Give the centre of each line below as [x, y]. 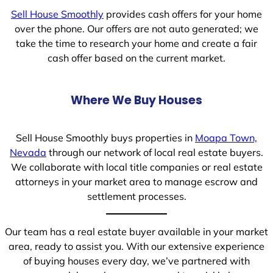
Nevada [28, 152]
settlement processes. [136, 196]
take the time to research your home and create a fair [136, 44]
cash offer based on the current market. [136, 58]
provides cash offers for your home [183, 14]
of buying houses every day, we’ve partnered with [136, 261]
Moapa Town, [226, 137]
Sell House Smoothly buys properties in [105, 137]
